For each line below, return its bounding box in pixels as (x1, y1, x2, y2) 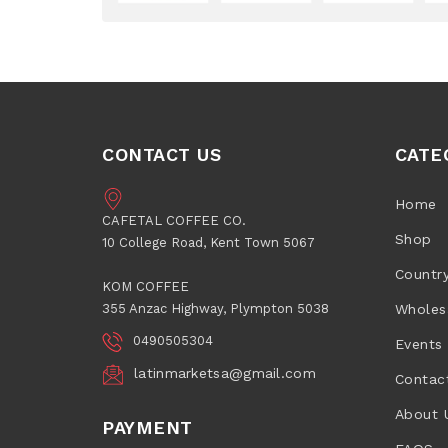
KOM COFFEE (102, 278, 189, 294)
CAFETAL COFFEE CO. (102, 212, 246, 228)
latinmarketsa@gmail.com (134, 364, 316, 381)
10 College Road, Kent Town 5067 (102, 234, 315, 250)
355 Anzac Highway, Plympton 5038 (102, 300, 329, 316)
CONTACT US (102, 144, 221, 165)
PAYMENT (102, 416, 193, 438)
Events (394, 336, 443, 352)
